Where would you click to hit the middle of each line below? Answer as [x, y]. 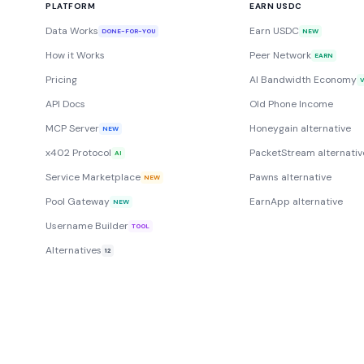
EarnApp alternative [297, 201]
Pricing [61, 80]
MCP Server [72, 128]
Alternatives [74, 250]
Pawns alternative [291, 177]
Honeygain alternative [301, 128]
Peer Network [281, 55]
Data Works [72, 31]
